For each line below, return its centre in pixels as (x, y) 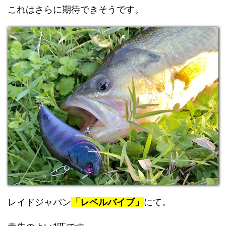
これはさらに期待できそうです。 (76, 10)
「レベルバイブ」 (107, 202)
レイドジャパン (39, 202)
